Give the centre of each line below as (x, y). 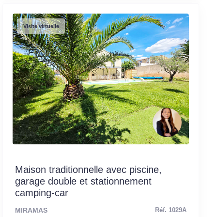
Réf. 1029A (170, 210)
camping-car (41, 193)
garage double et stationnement (83, 181)
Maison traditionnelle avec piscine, (88, 169)
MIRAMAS (31, 210)
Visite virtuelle (41, 26)
